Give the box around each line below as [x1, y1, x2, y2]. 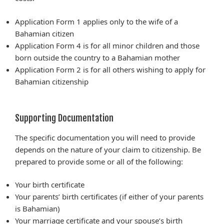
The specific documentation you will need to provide [15, 132, 195, 142]
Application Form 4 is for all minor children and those [15, 40, 199, 50]
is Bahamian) [15, 203, 60, 214]
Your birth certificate [15, 179, 84, 190]
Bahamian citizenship [15, 76, 88, 86]
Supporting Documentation [15, 112, 113, 124]
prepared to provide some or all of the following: [15, 156, 183, 166]
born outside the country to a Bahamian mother [15, 52, 180, 62]
